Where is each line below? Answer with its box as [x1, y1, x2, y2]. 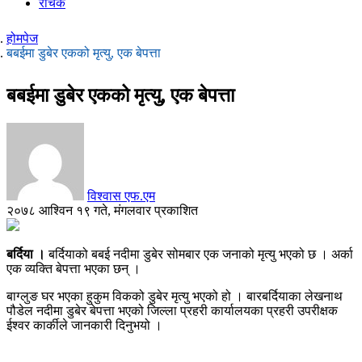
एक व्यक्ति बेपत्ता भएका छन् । [6, 261, 141, 276]
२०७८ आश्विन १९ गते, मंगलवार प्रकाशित [6, 203, 198, 217]
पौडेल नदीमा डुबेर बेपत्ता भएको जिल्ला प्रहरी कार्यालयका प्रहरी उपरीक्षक [6, 303, 338, 318]
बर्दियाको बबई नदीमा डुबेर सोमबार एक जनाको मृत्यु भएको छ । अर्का [48, 246, 353, 261]
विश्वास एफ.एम [87, 188, 155, 203]
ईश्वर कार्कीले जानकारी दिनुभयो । [6, 318, 162, 332]
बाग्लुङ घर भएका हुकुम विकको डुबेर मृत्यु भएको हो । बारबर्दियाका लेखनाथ [6, 288, 343, 303]
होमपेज [6, 31, 38, 45]
